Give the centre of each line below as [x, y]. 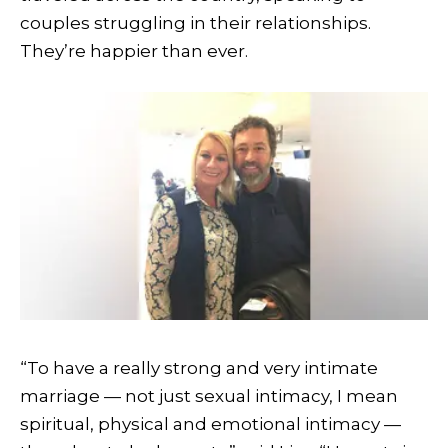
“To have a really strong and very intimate [199, 368]
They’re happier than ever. [134, 51]
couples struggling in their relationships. [195, 23]
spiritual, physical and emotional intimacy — [210, 424]
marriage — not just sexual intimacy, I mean [209, 396]
